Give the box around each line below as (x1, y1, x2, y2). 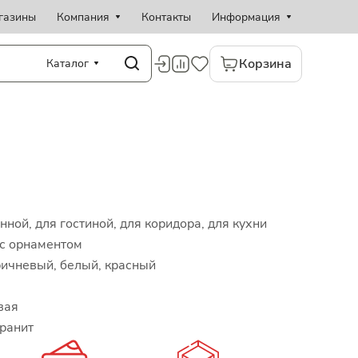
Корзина (239, 54, 292, 73)
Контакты (141, 9, 191, 25)
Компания (57, 9, 109, 25)
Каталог (46, 55, 89, 71)
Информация (212, 9, 280, 25)
